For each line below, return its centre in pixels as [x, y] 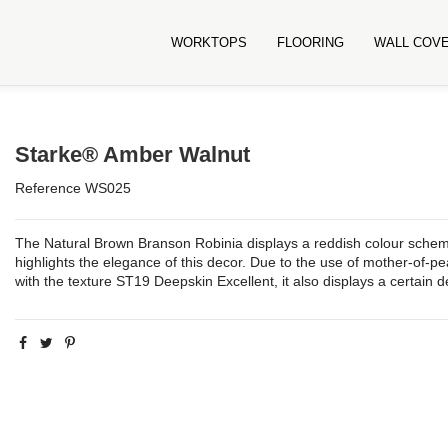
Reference [47, 188]
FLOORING [311, 42]
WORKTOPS [209, 42]
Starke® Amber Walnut [132, 154]
